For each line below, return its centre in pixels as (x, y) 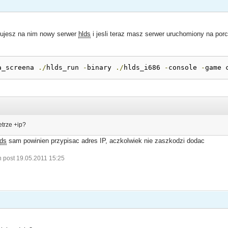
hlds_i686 (144, 67)
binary (102, 67)
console (185, 67)
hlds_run (65, 67)
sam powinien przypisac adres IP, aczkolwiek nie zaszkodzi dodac (106, 140)
